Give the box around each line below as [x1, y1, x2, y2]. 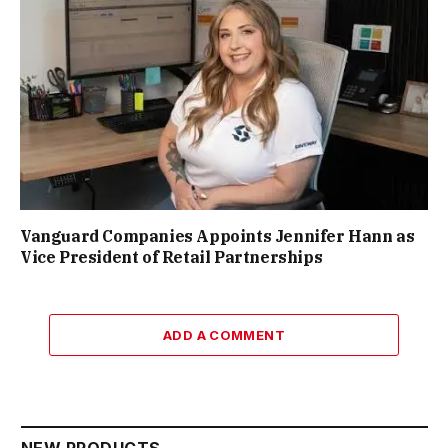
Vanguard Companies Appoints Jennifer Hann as [20, 226, 415, 247]
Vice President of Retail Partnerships [20, 247, 323, 268]
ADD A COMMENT [162, 327, 286, 344]
